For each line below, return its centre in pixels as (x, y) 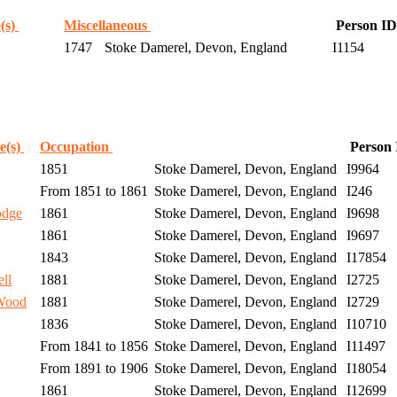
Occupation (76, 147)
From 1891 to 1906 (92, 369)
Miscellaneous (107, 26)
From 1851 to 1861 (92, 191)
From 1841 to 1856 (92, 346)
